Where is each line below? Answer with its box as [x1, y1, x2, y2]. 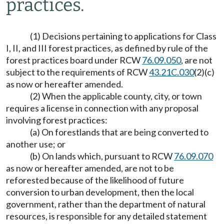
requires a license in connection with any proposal [6, 102, 198, 113]
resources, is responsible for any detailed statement [6, 210, 207, 221]
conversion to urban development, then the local [6, 186, 194, 197]
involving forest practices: [6, 114, 107, 125]
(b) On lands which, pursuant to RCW [30, 150, 174, 161]
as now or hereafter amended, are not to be [6, 162, 174, 173]
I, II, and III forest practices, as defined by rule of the [6, 42, 208, 53]
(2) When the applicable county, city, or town [30, 90, 202, 101]
